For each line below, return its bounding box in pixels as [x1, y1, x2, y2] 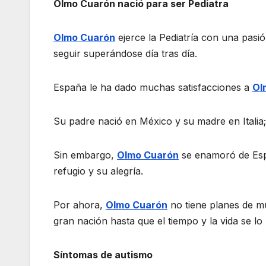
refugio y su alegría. [53, 165, 143, 178]
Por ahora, [53, 199, 106, 211]
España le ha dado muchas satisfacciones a [53, 81, 252, 94]
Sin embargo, [53, 149, 117, 161]
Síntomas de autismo [53, 249, 153, 261]
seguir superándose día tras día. [53, 47, 197, 60]
